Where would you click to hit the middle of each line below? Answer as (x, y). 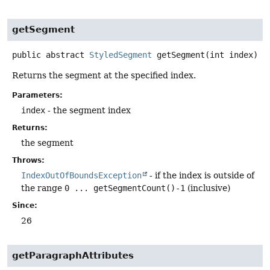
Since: (25, 205)
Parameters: (37, 95)
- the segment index (88, 110)
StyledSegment (121, 55)
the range (43, 188)
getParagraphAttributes (73, 256)
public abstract (48, 55)
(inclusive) (208, 188)
